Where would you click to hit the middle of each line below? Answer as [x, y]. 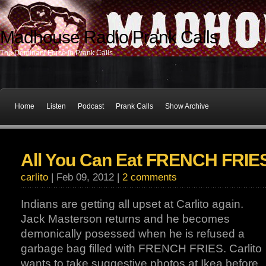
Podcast [91, 106]
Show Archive [187, 106]
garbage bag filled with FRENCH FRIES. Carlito [141, 248]
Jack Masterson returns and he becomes [125, 219]
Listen [56, 106]
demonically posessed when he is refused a [133, 234]
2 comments [150, 177]
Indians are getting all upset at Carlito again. [132, 204]
